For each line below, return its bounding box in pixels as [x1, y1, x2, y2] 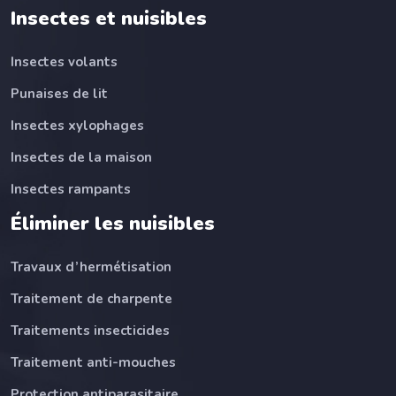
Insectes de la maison [11, 148, 152, 166]
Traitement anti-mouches [11, 353, 176, 371]
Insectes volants [11, 52, 118, 71]
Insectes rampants [11, 179, 131, 198]
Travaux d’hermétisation [11, 257, 171, 276]
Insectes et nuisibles [11, 4, 207, 32]
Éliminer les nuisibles [11, 209, 215, 237]
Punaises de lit [11, 84, 108, 103]
